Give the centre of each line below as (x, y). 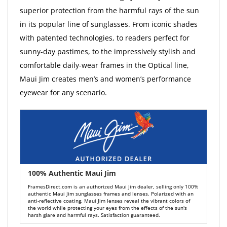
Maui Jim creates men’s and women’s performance (105, 79)
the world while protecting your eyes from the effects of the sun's (107, 208)
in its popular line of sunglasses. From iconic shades (108, 24)
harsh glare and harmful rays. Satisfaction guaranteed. (94, 215)
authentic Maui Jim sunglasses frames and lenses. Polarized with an (110, 194)
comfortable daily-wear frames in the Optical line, (104, 65)
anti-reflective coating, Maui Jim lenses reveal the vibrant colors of (109, 201)
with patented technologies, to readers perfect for (104, 37)
